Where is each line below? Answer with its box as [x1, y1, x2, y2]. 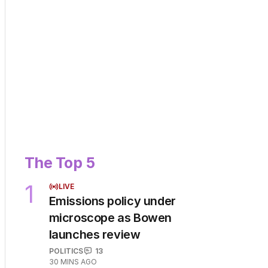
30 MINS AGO [48, 257, 97, 266]
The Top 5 [25, 153, 95, 172]
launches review [48, 227, 141, 242]
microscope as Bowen [48, 210, 172, 225]
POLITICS [48, 246, 83, 255]
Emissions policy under [48, 193, 176, 208]
